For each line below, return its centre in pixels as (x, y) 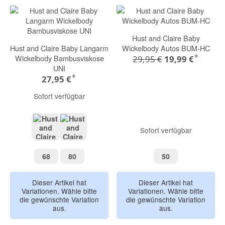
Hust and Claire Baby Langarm (59, 48)
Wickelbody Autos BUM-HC (166, 48)
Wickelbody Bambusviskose (59, 58)
